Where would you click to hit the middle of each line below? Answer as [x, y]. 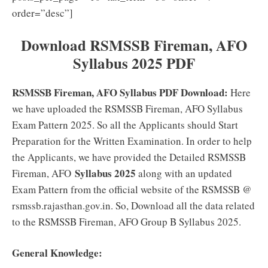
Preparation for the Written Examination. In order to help [132, 141]
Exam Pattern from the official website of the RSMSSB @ [132, 189]
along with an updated [184, 173]
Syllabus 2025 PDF [134, 63]
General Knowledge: [57, 253]
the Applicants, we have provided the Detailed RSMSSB [129, 157]
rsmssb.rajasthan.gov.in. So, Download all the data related [133, 205]
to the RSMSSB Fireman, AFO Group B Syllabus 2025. [127, 221]
